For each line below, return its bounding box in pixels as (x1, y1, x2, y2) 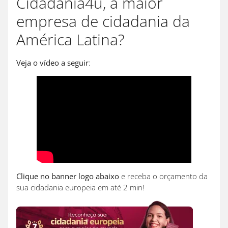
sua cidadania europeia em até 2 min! (16, 182, 151, 193)
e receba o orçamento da (119, 171, 208, 182)
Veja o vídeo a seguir (16, 58, 89, 68)
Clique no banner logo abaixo (16, 171, 119, 182)
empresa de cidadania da (16, 11, 190, 32)
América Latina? (16, 29, 137, 50)
